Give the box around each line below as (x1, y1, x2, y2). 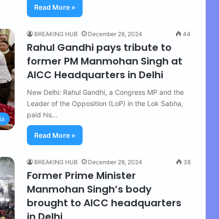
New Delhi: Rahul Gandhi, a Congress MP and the (27, 88, 184, 96)
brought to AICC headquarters (27, 196, 181, 210)
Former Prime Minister (27, 169, 136, 182)
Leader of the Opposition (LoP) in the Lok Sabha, (27, 99, 183, 108)
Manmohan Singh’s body (27, 182, 152, 196)
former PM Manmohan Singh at (27, 54, 182, 68)
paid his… (27, 110, 58, 119)
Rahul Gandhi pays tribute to (27, 41, 172, 54)
